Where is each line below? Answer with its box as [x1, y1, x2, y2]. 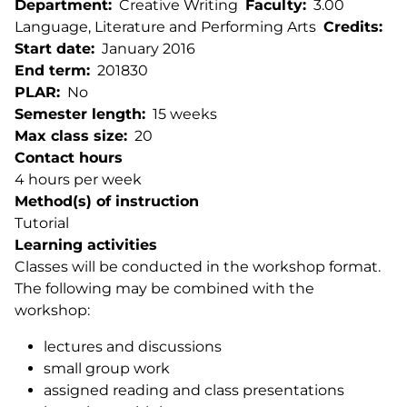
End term [15, 62, 86, 79]
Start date [15, 40, 91, 57]
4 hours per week [15, 171, 142, 188]
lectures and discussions [44, 338, 222, 355]
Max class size [15, 127, 124, 144]
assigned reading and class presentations [44, 382, 344, 399]
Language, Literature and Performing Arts [15, 18, 316, 35]
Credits [323, 18, 379, 35]
